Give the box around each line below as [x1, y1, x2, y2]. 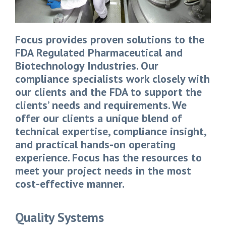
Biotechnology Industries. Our [15, 58, 158, 73]
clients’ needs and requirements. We [15, 97, 187, 112]
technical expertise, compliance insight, [15, 124, 206, 138]
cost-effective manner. [15, 176, 125, 191]
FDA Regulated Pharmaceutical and [15, 45, 183, 60]
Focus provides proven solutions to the [15, 32, 204, 46]
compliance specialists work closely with [15, 71, 210, 86]
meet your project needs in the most [15, 163, 191, 178]
